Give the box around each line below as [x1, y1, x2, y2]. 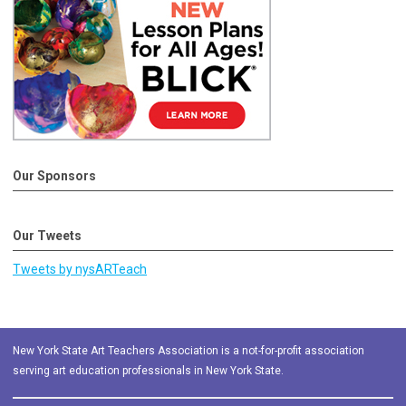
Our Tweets [13, 228, 82, 244]
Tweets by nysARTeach [13, 262, 147, 277]
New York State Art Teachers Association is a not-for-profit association [13, 344, 364, 358]
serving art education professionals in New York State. [13, 364, 284, 378]
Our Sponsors [13, 169, 96, 184]
